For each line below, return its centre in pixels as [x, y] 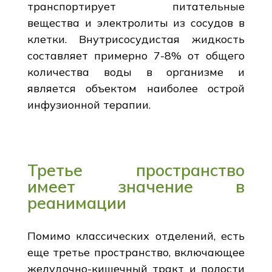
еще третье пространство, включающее [136, 252]
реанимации [76, 202]
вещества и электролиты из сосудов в [136, 22]
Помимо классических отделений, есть [136, 236]
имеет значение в [136, 186]
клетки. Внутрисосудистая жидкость [136, 39]
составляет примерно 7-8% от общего [136, 55]
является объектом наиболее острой [136, 88]
